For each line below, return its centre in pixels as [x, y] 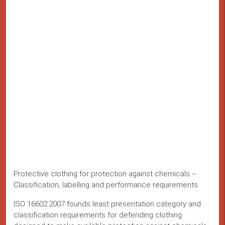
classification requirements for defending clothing [98, 215]
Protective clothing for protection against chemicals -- [105, 174]
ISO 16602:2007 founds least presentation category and [107, 204]
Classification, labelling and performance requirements [106, 185]
